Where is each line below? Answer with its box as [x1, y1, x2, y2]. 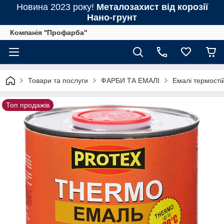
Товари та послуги [28, 76, 88, 84]
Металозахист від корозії [96, 2, 208, 12]
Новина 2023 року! [16, 2, 96, 12]
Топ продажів [6, 101, 49, 109]
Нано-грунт [87, 12, 137, 22]
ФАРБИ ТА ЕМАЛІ [101, 76, 159, 84]
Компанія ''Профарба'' [10, 28, 87, 36]
